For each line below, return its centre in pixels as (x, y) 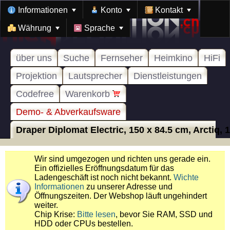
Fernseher (122, 58)
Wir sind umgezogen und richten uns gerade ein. (122, 159)
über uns (34, 58)
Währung (35, 28)
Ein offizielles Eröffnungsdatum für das (104, 168)
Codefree (35, 94)
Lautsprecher (95, 76)
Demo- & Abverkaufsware (68, 112)
